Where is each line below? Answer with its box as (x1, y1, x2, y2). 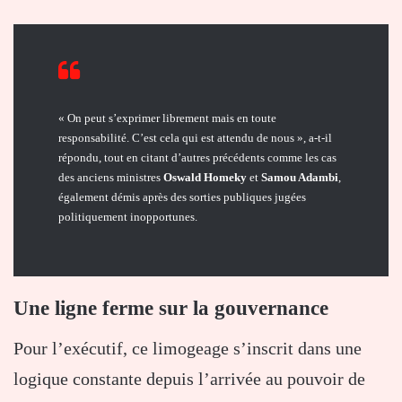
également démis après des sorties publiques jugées (58, 189, 306, 204)
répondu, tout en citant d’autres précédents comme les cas (58, 150, 336, 164)
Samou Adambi (261, 170, 338, 184)
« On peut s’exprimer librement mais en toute (58, 110, 276, 125)
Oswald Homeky (163, 170, 247, 184)
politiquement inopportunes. (58, 209, 197, 223)
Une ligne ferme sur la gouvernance (13, 296, 328, 319)
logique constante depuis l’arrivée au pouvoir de (13, 369, 365, 389)
